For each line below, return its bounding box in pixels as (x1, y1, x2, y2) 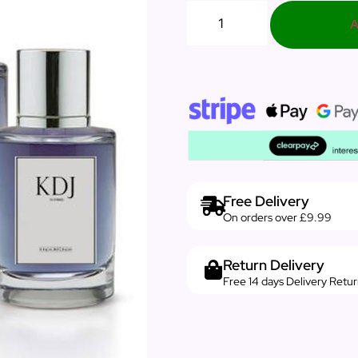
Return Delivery (223, 255, 324, 274)
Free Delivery (223, 191, 309, 210)
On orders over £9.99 (223, 209, 332, 225)
